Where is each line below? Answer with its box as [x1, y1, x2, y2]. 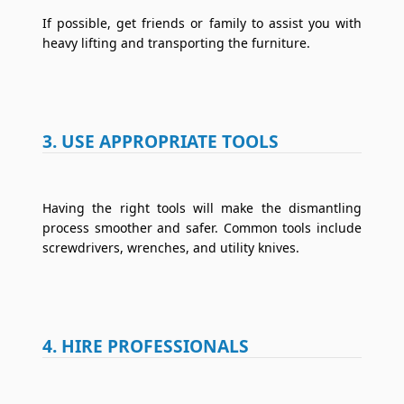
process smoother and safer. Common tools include [42, 218, 362, 236]
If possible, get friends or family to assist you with [42, 14, 362, 32]
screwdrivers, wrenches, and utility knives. [42, 238, 300, 256]
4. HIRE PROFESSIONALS [42, 333, 250, 358]
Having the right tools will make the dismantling [42, 198, 362, 216]
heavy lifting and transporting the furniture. [42, 33, 311, 51]
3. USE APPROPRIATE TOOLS [42, 128, 280, 153]
